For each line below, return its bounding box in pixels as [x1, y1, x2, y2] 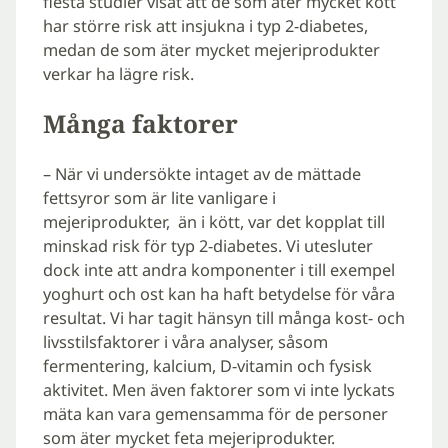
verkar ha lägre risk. [42, 62, 194, 85]
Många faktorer [42, 107, 238, 141]
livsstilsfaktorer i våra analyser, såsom [42, 331, 328, 354]
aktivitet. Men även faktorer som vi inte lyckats [42, 379, 395, 402]
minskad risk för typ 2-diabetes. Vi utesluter [42, 235, 373, 258]
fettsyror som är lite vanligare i [42, 187, 276, 210]
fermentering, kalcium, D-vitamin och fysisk [42, 355, 372, 378]
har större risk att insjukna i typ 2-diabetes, [42, 14, 368, 37]
